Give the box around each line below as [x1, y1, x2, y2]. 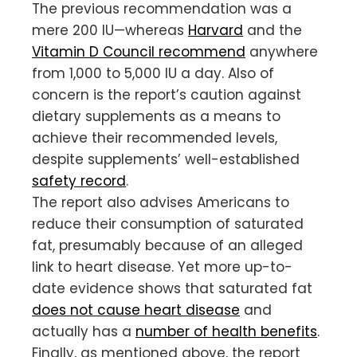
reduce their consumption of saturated [32, 214, 304, 233]
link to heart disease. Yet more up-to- [32, 257, 292, 277]
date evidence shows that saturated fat [32, 278, 312, 298]
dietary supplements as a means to [32, 106, 280, 126]
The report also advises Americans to [32, 192, 289, 212]
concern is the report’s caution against [32, 84, 301, 104]
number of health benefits [135, 321, 317, 341]
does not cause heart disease [32, 300, 240, 320]
